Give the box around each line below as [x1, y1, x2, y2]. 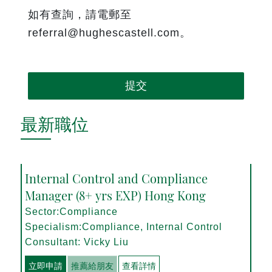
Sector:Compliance [25, 206, 118, 217]
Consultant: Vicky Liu [25, 236, 129, 247]
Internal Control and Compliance [25, 169, 208, 186]
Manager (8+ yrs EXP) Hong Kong [25, 186, 206, 203]
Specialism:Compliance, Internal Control [25, 221, 223, 232]
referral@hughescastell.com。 [28, 27, 192, 39]
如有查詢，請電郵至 [28, 8, 132, 21]
